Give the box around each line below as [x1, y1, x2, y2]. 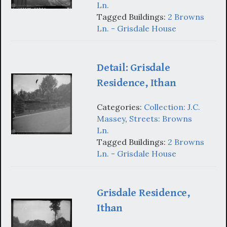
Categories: [97, 102, 144, 112]
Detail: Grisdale [97, 61, 170, 74]
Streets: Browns [129, 113, 192, 124]
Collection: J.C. [144, 102, 200, 112]
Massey [97, 113, 125, 124]
